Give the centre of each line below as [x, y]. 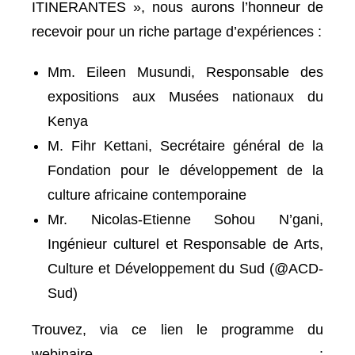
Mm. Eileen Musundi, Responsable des [185, 72]
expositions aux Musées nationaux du [185, 97]
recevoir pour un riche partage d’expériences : [177, 32]
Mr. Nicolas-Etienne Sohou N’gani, [185, 219]
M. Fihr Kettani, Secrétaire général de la [185, 146]
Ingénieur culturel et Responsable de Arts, [185, 244]
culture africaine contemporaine [147, 195]
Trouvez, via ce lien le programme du [177, 330]
